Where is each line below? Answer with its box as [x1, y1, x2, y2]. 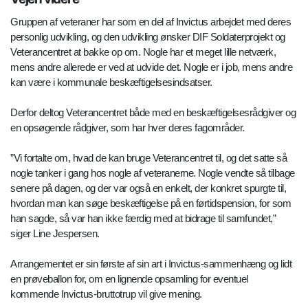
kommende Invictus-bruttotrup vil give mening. [10, 287, 202, 300]
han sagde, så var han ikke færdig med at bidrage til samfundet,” [10, 212, 276, 224]
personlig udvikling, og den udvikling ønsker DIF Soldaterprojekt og [10, 30, 285, 43]
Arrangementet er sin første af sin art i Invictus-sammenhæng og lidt [10, 257, 291, 269]
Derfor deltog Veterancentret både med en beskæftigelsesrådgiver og [10, 106, 296, 118]
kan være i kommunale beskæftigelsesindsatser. [10, 76, 212, 88]
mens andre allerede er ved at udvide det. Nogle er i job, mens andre [10, 60, 292, 73]
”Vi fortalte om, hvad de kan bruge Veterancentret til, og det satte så [10, 151, 287, 164]
